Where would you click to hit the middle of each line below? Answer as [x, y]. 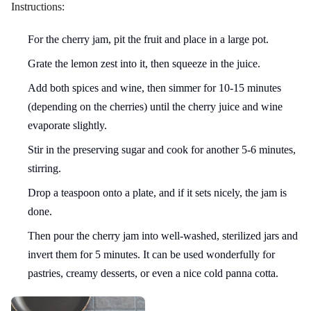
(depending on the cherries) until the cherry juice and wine [155, 106]
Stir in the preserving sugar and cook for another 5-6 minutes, [162, 149]
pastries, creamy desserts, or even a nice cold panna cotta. [153, 273]
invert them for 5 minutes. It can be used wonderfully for [151, 254]
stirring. [44, 168]
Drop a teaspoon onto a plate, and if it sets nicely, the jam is [157, 192]
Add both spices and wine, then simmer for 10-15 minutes [154, 87]
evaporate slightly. [67, 125]
